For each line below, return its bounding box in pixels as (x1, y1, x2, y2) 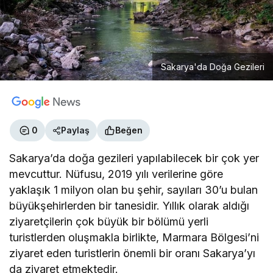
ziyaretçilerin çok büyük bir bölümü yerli (9, 214, 209, 228)
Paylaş (61, 125, 90, 136)
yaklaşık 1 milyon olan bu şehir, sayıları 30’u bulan (9, 183, 258, 196)
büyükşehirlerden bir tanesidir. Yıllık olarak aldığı (9, 199, 250, 212)
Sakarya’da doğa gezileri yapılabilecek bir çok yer (9, 151, 260, 165)
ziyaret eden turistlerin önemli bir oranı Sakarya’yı (9, 246, 256, 260)
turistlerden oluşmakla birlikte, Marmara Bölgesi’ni (9, 230, 260, 244)
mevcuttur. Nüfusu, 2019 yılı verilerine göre (9, 167, 224, 180)
